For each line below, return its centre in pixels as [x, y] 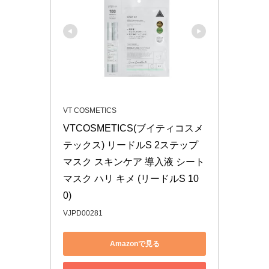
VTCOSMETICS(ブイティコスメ [133, 128]
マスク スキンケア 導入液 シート [134, 162]
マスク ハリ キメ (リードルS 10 [131, 179]
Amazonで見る [134, 243]
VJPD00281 [83, 213]
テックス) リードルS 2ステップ [131, 145]
